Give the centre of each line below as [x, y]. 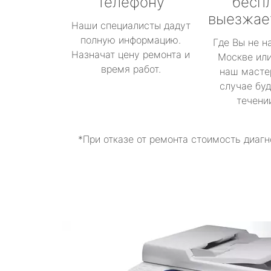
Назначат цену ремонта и [131, 54]
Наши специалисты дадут [131, 25]
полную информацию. [131, 40]
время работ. [131, 69]
